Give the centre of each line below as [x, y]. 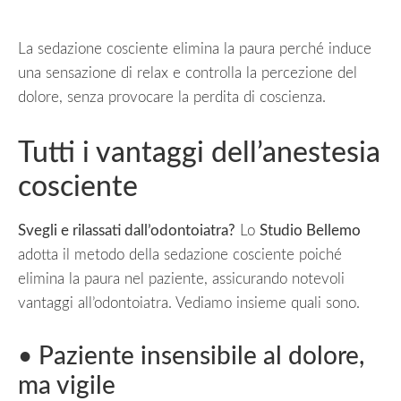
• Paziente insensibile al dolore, [191, 356]
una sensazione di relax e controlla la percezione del [188, 73]
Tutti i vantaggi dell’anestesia [199, 153]
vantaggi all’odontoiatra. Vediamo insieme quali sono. [189, 303]
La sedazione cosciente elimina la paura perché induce [195, 48]
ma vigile [67, 385]
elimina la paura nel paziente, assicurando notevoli [181, 278]
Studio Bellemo [310, 230]
